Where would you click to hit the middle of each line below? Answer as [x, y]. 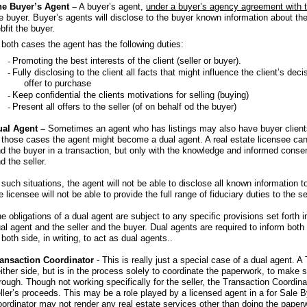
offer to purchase [58, 83]
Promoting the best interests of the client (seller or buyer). [127, 61]
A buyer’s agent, [111, 7]
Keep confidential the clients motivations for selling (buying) [131, 95]
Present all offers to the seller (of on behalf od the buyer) [124, 107]
